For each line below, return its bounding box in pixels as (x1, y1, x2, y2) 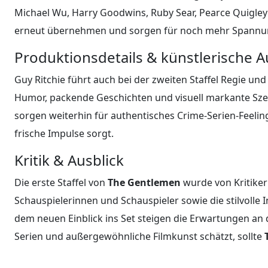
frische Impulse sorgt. (14, 126, 114, 140)
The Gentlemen (108, 175, 181, 189)
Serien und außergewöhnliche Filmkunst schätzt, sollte (14, 229, 264, 243)
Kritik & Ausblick (14, 150, 124, 170)
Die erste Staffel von (14, 175, 108, 189)
